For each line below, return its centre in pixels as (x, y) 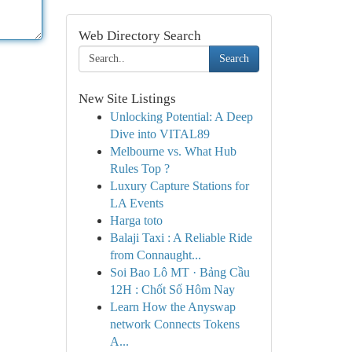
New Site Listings (127, 99)
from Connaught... (155, 255)
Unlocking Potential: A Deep (181, 117)
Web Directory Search (139, 36)
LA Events (136, 203)
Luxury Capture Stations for (179, 186)
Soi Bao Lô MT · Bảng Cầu (180, 272)
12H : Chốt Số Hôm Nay (172, 290)
